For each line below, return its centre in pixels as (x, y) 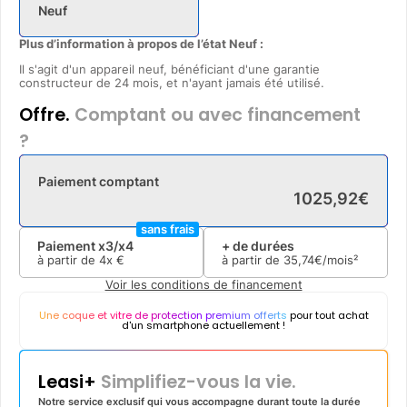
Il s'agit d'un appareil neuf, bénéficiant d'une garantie (169, 69)
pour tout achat (328, 315)
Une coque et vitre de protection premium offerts (163, 315)
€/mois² (336, 260)
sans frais (168, 229)
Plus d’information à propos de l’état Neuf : (141, 44)
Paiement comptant (99, 181)
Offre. (45, 114)
